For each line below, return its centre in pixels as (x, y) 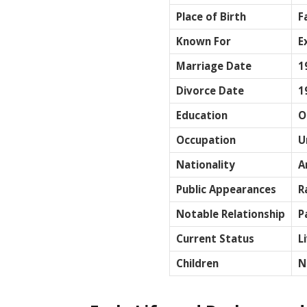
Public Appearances (226, 189)
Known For (204, 41)
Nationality (206, 164)
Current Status (215, 238)
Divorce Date (210, 90)
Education (202, 115)
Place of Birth (211, 16)
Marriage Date (214, 65)
